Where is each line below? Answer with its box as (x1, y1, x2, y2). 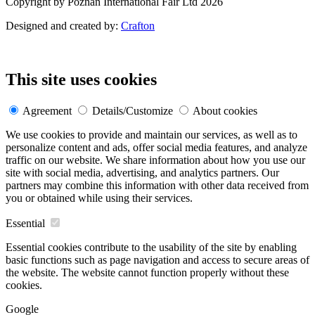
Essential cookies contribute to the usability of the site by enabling (6, 241, 297, 254)
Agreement (22, 105, 72, 117)
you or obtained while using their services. (6, 192, 193, 205)
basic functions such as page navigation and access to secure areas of (6, 254, 309, 266)
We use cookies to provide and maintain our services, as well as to (6, 129, 297, 141)
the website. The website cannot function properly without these (6, 266, 289, 279)
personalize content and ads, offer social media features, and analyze (6, 141, 307, 154)
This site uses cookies (6, 70, 157, 89)
